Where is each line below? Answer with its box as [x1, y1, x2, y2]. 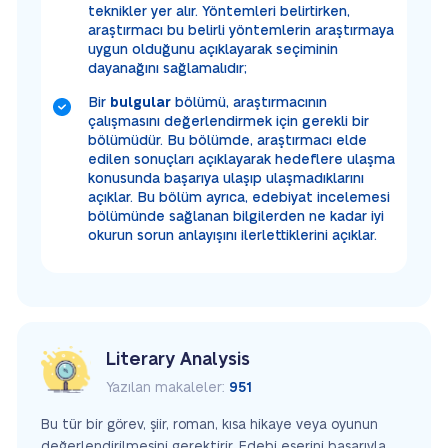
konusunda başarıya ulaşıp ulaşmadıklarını [88, 171, 364, 186]
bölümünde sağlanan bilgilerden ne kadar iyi [88, 209, 384, 224]
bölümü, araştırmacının [171, 95, 327, 110]
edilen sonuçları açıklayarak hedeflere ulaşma [88, 152, 395, 167]
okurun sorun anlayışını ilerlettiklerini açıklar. [88, 228, 377, 243]
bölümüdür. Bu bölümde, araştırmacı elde [88, 133, 367, 148]
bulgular [110, 95, 171, 110]
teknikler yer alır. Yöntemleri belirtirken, [88, 4, 350, 19]
